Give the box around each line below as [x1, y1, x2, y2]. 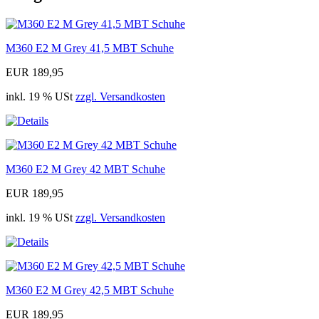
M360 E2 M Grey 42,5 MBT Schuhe [6, 284, 174, 297]
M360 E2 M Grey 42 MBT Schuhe [6, 163, 165, 176]
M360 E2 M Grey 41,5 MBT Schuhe [6, 42, 174, 55]
